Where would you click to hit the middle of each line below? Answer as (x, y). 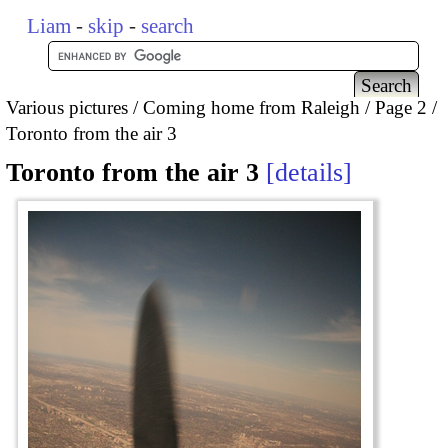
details (309, 173)
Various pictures (67, 107)
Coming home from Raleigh (251, 107)
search (168, 26)
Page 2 (401, 107)
